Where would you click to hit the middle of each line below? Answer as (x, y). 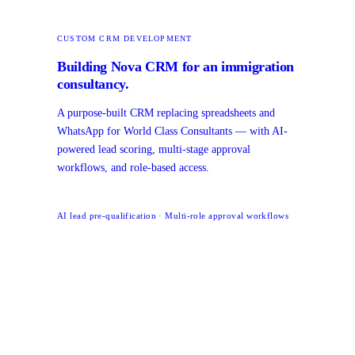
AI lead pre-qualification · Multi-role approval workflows (173, 216)
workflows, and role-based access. (133, 168)
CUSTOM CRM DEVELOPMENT (125, 38)
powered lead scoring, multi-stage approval (154, 149)
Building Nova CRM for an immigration (176, 67)
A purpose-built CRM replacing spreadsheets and (166, 113)
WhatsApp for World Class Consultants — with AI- (172, 131)
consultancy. (93, 84)
